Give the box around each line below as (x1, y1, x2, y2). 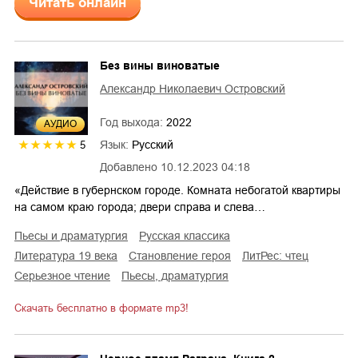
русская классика (146, 229, 230, 243)
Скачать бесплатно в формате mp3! (14, 302, 189, 315)
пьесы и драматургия (22, 229, 128, 243)
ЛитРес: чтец (249, 249, 308, 263)
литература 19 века (22, 249, 117, 263)
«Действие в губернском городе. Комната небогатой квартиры (14, 184, 340, 197)
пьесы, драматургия (129, 269, 229, 283)
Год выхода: (100, 116, 166, 129)
